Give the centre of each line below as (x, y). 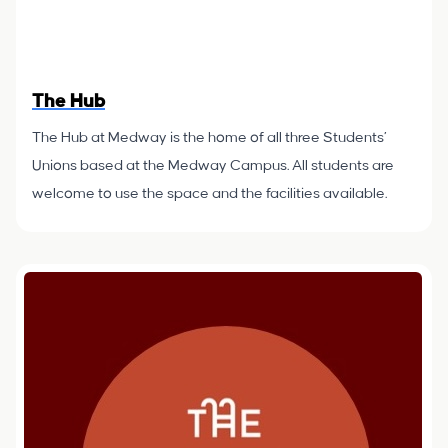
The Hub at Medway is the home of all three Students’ (209, 138)
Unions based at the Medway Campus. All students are (213, 166)
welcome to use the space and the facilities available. (209, 194)
